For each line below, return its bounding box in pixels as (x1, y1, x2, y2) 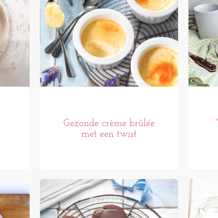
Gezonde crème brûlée (63, 118, 155, 128)
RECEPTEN (90, 196, 128, 203)
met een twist (81, 129, 137, 139)
